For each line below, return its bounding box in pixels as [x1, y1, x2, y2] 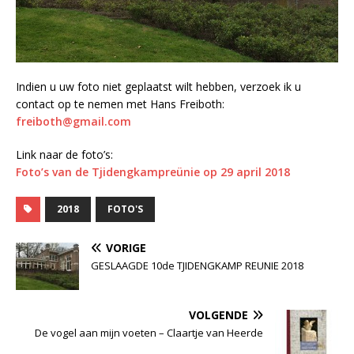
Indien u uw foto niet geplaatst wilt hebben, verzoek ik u [16, 79, 301, 95]
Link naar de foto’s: [16, 147, 113, 163]
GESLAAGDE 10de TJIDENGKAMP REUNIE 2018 [91, 258, 303, 273]
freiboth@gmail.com [16, 114, 131, 130]
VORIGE [106, 240, 146, 256]
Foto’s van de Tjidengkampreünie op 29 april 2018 [16, 164, 290, 180]
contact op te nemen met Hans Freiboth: [16, 96, 224, 112]
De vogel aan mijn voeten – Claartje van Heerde [35, 326, 263, 341]
